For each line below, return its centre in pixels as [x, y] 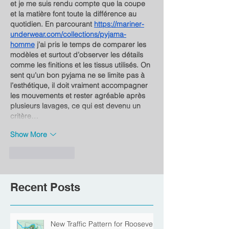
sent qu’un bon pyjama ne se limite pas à [78, 75]
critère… [24, 116]
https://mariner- [119, 24]
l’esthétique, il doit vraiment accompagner [80, 86]
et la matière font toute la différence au [74, 14]
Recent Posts [45, 187]
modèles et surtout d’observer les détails [78, 55]
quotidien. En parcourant [52, 24]
